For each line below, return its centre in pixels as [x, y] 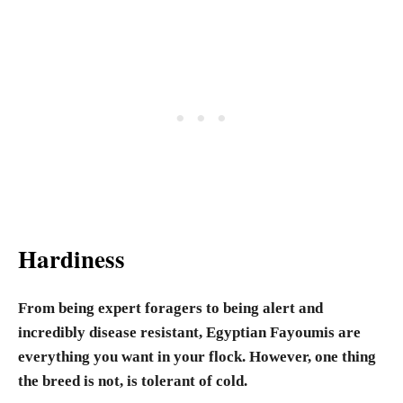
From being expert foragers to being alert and [170, 308]
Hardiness [72, 259]
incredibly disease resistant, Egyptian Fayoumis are [189, 332]
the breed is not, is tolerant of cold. [133, 381]
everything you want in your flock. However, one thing [197, 357]
